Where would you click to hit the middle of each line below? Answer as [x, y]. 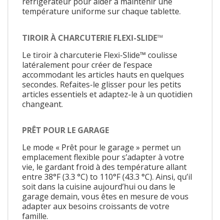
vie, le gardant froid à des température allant [104, 167]
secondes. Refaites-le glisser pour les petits [102, 84]
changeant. [42, 104]
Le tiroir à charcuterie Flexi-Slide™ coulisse [100, 55]
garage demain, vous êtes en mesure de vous [105, 197]
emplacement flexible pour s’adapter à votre [103, 157]
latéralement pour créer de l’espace [87, 65]
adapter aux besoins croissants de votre [96, 206]
